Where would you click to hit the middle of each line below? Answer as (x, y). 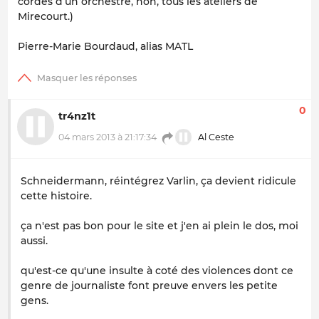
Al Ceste (215, 137)
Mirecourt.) (46, 17)
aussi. (34, 241)
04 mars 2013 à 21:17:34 (108, 137)
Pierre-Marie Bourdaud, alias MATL (105, 47)
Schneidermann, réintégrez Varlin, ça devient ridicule (158, 181)
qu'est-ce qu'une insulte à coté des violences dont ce (157, 271)
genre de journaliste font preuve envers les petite (149, 286)
